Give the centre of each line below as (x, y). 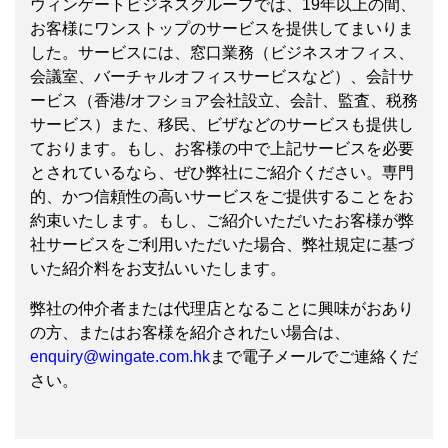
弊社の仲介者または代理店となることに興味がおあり (222, 308)
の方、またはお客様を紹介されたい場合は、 (190, 332)
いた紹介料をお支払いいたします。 (158, 268)
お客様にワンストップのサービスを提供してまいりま (222, 28)
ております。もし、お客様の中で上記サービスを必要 (222, 148)
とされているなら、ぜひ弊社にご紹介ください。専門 (222, 172)
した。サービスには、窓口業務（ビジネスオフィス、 (222, 52)
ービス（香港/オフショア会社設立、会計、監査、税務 (224, 100)
